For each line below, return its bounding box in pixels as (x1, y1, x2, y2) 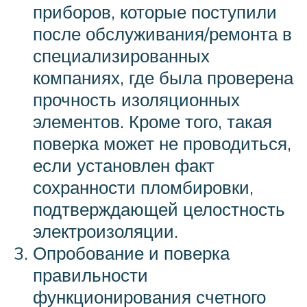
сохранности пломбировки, (33, 175, 254, 198)
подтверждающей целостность (33, 197, 285, 220)
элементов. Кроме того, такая (33, 110, 272, 132)
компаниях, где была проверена (33, 66, 293, 88)
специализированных (33, 44, 210, 66)
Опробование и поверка (33, 241, 230, 264)
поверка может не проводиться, (33, 132, 291, 154)
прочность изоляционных (33, 88, 240, 110)
